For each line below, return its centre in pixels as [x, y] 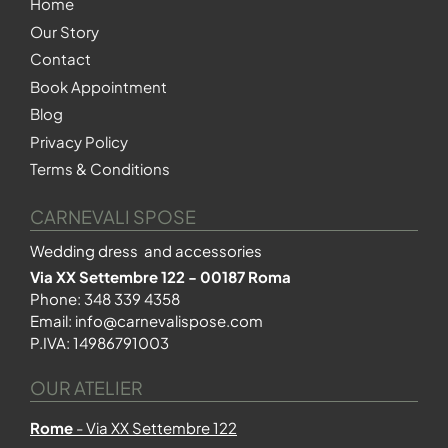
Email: [52, 320]
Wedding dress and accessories [146, 250]
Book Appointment [98, 86]
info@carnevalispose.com [169, 320]
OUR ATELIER [86, 387]
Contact [60, 59]
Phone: [57, 298]
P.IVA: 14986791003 [99, 342]
